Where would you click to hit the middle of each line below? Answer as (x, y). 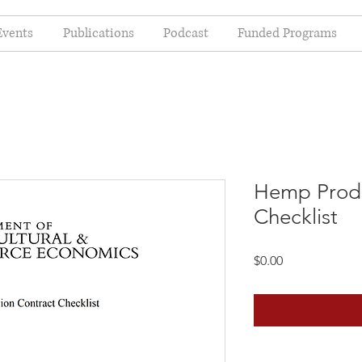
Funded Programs (287, 33)
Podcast (186, 33)
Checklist (296, 217)
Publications (98, 33)
